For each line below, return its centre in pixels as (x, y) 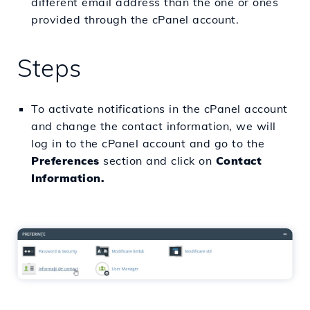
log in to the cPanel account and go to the (148, 143)
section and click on (157, 161)
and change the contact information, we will (154, 126)
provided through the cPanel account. (135, 19)
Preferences (65, 161)
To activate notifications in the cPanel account (159, 109)
